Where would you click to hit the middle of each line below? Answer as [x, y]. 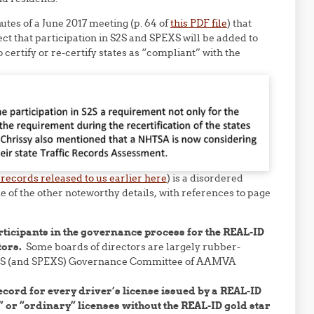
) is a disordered [205, 178]
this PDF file [198, 23]
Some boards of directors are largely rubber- [133, 247]
